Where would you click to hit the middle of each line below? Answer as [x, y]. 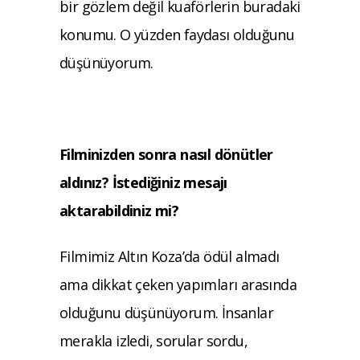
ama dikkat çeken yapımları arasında [178, 284]
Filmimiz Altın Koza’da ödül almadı [170, 256]
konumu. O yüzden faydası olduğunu [177, 34]
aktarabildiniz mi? [119, 210]
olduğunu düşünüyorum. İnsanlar [166, 312]
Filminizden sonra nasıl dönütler [166, 154]
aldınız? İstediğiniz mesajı [143, 182]
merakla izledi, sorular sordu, [153, 340]
